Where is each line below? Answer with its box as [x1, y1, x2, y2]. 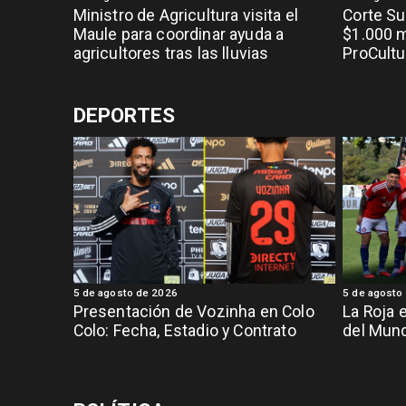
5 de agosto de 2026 [72, 285, 178, 299]
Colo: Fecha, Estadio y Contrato [72, 321, 296, 340]
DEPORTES [72, 102, 176, 128]
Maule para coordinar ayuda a [72, 24, 285, 43]
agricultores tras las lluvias [72, 43, 269, 63]
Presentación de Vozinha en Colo [72, 302, 314, 321]
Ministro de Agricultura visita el [72, 5, 299, 24]
